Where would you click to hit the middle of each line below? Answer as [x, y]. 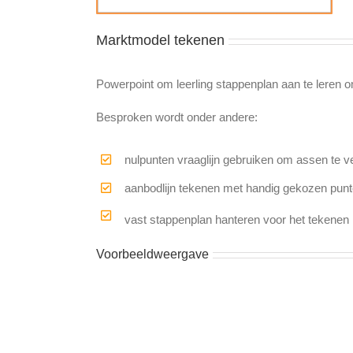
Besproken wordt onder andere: [177, 117]
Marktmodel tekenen [160, 40]
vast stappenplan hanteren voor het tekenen [237, 220]
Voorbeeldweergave [152, 255]
